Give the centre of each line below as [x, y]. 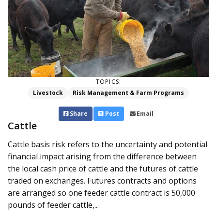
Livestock [48, 93]
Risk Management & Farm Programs [128, 93]
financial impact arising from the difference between [102, 157]
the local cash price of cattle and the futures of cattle [103, 169]
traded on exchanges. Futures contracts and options [102, 181]
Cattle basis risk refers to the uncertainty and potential [108, 145]
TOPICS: [108, 82]
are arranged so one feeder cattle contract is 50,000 [101, 193]
